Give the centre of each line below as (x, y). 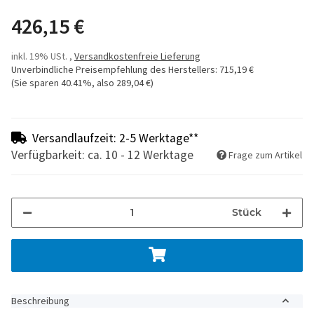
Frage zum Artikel (265, 155)
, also (104, 82)
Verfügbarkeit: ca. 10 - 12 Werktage (102, 155)
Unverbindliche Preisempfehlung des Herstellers (113, 69)
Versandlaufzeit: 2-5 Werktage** (115, 138)
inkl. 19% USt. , (43, 56)
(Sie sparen (36, 82)
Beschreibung (40, 300)
